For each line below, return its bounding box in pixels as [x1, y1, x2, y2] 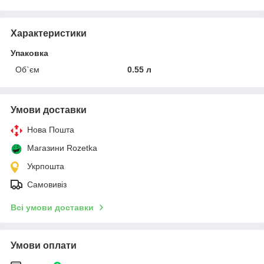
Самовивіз [27, 179, 67, 189]
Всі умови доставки [11, 202, 94, 212]
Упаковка [11, 48, 48, 58]
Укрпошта [27, 161, 64, 171]
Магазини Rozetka [27, 143, 97, 153]
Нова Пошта [27, 124, 74, 134]
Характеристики [11, 28, 87, 38]
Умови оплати [11, 240, 77, 250]
